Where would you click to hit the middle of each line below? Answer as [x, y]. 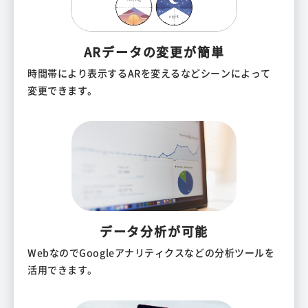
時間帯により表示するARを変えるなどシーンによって [149, 73]
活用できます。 [63, 270]
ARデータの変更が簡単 [154, 51]
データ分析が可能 [154, 231]
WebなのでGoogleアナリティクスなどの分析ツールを [151, 253]
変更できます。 [63, 90]
